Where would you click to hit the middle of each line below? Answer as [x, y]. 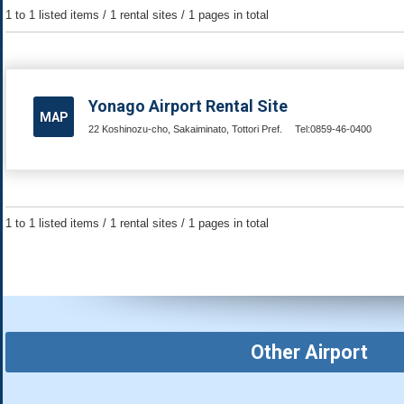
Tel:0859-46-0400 [334, 129]
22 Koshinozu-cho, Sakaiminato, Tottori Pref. [185, 129]
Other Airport [309, 353]
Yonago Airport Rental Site [188, 106]
